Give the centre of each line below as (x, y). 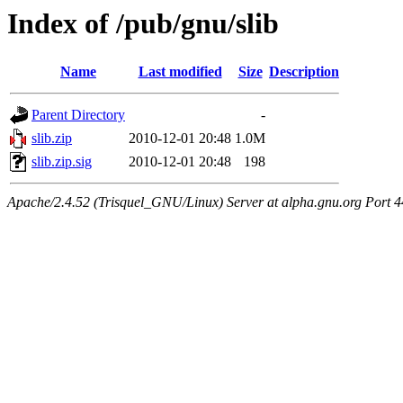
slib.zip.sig (62, 162)
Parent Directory (78, 115)
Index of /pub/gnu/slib (143, 23)
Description (304, 72)
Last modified (180, 72)
